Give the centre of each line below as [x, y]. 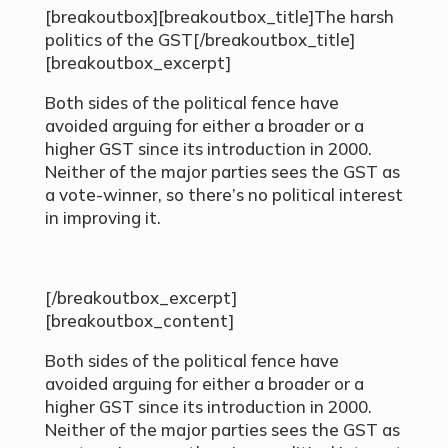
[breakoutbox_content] [139, 321]
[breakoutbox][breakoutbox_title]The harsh [219, 17]
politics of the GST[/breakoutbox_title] [199, 40]
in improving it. [102, 218]
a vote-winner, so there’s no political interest [223, 195]
